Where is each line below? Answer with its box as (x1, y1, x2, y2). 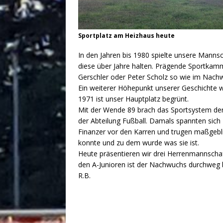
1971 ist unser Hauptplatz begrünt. (78, 94, 189, 104)
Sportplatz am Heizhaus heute (78, 31, 175, 40)
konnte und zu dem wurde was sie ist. (78, 138, 199, 148)
